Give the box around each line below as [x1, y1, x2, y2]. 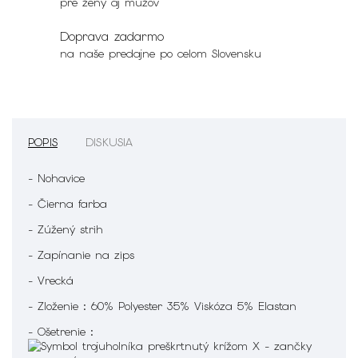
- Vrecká [28, 272, 78, 288]
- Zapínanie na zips [28, 247, 134, 262]
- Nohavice [28, 170, 89, 185]
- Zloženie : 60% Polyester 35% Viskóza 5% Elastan [28, 298, 301, 313]
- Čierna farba [28, 196, 112, 211]
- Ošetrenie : [28, 324, 98, 339]
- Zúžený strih [28, 221, 103, 237]
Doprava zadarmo [60, 28, 164, 45]
